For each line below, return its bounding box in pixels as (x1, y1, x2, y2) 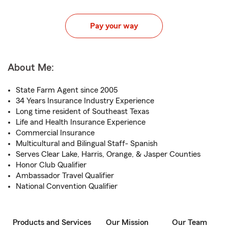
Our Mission (106, 218, 149, 226)
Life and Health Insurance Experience (16, 118, 146, 126)
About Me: (8, 63, 54, 73)
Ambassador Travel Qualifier (16, 172, 114, 180)
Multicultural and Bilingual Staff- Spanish (16, 139, 158, 148)
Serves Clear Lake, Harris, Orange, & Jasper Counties (16, 150, 201, 158)
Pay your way (90, 22, 138, 30)
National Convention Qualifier (16, 182, 118, 190)
